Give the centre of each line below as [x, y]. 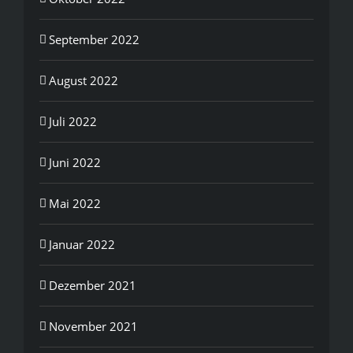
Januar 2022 [82, 244]
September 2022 [94, 39]
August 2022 [84, 80]
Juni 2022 [75, 162]
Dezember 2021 [93, 285]
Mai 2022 [75, 203]
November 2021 [93, 326]
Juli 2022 [73, 121]
